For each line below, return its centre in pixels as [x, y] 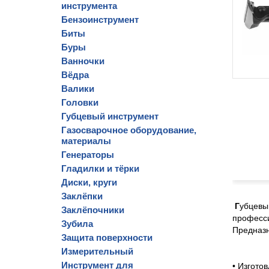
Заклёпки [82, 196]
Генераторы [88, 155]
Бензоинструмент [100, 20]
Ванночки [83, 61]
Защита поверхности [107, 237]
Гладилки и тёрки [100, 168]
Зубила [77, 224]
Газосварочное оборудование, [129, 130]
